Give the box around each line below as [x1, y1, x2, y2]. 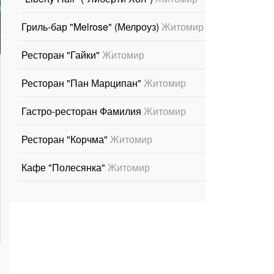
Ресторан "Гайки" [21, 47, 102, 62]
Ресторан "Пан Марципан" [21, 75, 144, 90]
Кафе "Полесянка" [21, 160, 108, 174]
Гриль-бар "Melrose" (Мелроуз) [21, 19, 161, 34]
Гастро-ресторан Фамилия [21, 103, 144, 118]
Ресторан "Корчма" [21, 131, 110, 146]
